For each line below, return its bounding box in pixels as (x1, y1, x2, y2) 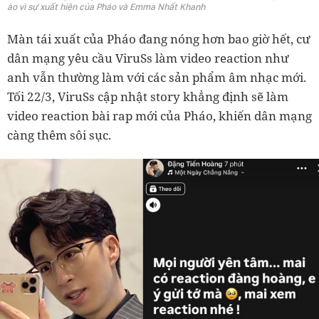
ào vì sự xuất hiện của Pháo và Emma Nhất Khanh (7, 1, 205, 12)
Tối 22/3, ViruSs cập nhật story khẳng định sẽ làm (7, 88, 288, 105)
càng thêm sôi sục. (7, 127, 114, 143)
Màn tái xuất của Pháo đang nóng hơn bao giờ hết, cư (7, 31, 310, 47)
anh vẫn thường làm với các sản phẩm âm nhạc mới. (7, 69, 306, 85)
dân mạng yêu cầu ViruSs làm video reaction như (7, 50, 288, 66)
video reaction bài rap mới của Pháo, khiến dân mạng (7, 108, 312, 124)
